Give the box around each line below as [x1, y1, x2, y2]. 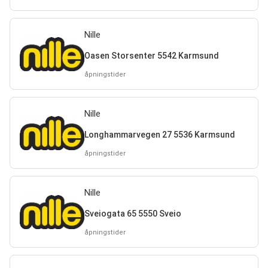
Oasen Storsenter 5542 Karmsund [84, 50, 219, 60]
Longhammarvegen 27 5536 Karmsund [84, 129, 235, 139]
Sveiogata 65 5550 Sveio [84, 208, 181, 218]
